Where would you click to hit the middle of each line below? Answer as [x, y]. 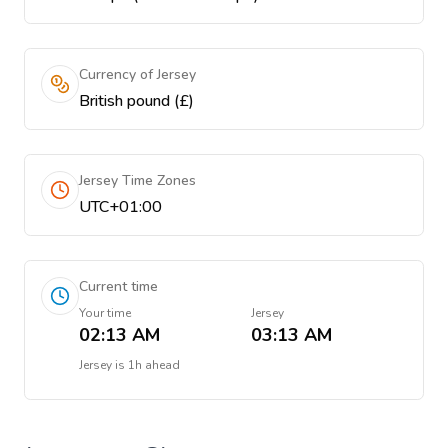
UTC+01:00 [120, 207]
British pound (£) [136, 101]
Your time [105, 313]
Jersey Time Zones [137, 180]
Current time [118, 286]
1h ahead [154, 365]
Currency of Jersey [137, 74]
